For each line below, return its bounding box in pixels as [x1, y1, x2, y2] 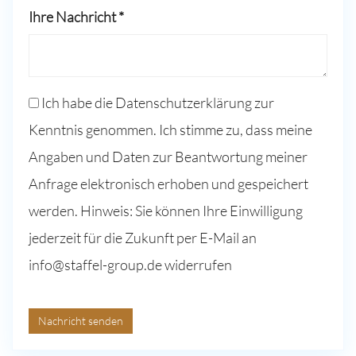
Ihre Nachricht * [29, 8, 124, 25]
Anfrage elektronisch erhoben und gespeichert [29, 175, 308, 192]
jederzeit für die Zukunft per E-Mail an [29, 229, 257, 246]
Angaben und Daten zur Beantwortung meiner [29, 148, 308, 165]
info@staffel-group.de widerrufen [29, 256, 232, 273]
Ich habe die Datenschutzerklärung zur [39, 94, 274, 111]
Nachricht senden [38, 313, 123, 327]
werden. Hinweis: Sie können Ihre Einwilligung [29, 202, 303, 219]
